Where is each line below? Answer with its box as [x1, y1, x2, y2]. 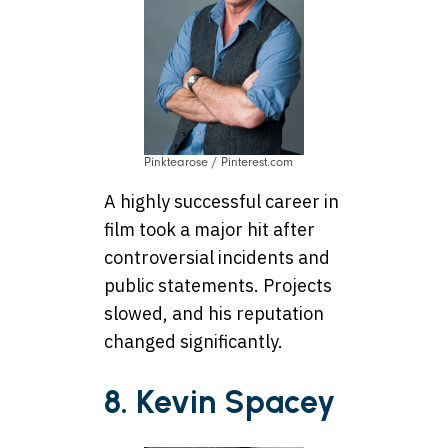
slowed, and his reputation [104, 302, 324, 326]
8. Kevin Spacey [104, 382, 335, 421]
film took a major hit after [104, 218, 315, 242]
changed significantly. [104, 330, 283, 354]
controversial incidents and [104, 246, 330, 270]
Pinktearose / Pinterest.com [144, 155, 293, 170]
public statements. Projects [104, 274, 332, 298]
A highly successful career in [104, 190, 339, 214]
